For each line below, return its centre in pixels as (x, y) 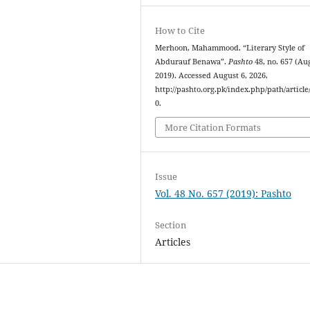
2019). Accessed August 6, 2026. (212, 75)
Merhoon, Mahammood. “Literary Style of (230, 47)
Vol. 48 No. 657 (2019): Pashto (224, 194)
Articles (173, 242)
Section (171, 225)
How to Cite (180, 30)
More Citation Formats (213, 128)
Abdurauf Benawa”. (192, 61)
